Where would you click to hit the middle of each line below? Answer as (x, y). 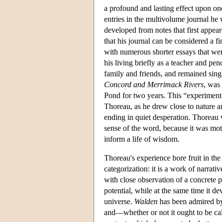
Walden (146, 201)
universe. (119, 201)
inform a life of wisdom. (142, 139)
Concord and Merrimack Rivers (154, 84)
